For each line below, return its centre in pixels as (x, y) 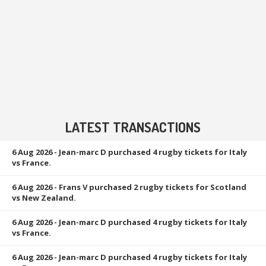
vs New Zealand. (44, 197)
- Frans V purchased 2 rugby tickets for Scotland (149, 187)
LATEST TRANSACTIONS (133, 126)
